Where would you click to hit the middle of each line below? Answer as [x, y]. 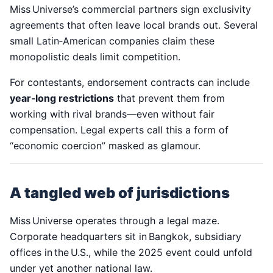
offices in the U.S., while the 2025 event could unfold [131, 253]
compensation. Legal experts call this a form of [119, 130]
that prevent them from [169, 98]
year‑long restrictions [62, 98]
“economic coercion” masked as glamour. [105, 146]
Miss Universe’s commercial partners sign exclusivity [130, 9]
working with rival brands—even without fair [112, 114]
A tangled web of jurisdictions [120, 193]
